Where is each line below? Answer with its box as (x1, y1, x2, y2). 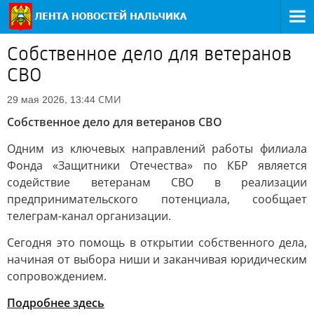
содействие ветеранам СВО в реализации (7, 175, 307, 190)
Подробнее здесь (7, 295, 104, 310)
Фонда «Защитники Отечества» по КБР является (7, 158, 307, 173)
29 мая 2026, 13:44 (7, 94, 95, 105)
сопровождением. (7, 268, 107, 284)
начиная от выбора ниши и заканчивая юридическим (7, 252, 307, 267)
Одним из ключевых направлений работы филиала (7, 141, 307, 156)
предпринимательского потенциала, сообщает (7, 191, 307, 207)
